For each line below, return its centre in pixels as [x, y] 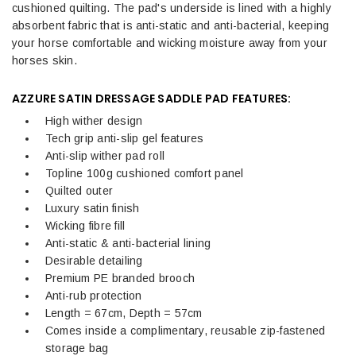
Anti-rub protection [94, 295]
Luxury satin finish [93, 208]
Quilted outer [79, 190]
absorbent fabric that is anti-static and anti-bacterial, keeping [171, 25]
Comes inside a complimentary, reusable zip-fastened [186, 330]
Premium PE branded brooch [120, 278]
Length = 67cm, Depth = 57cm [124, 313]
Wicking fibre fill [85, 225]
